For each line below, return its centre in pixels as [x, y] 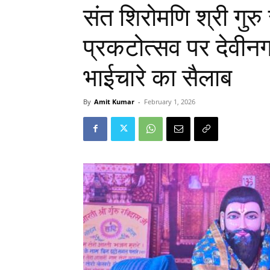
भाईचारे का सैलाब [158, 77]
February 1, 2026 [170, 101]
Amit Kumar [114, 101]
